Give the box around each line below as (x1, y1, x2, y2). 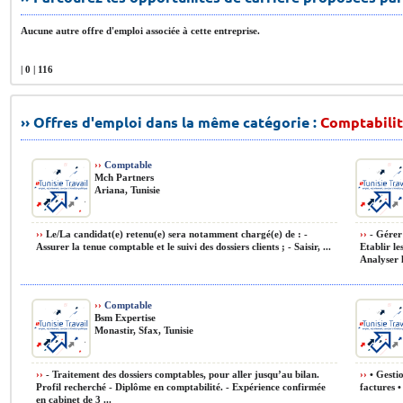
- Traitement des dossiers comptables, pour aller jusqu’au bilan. (43, 369, 319, 380)
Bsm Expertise (94, 312, 156, 323)
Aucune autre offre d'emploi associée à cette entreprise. (21, 25, 260, 36)
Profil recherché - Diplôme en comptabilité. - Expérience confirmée (36, 381, 326, 392)
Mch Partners (94, 172, 154, 183)
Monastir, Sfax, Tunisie (94, 325, 193, 336)
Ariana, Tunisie (94, 184, 160, 195)
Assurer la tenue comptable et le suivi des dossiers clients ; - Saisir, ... (36, 241, 331, 252)
